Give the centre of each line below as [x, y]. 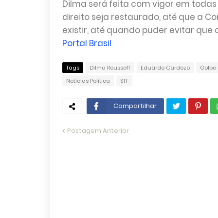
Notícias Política [88, 81]
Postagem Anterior [98, 131]
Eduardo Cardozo [165, 68]
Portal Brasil [87, 43]
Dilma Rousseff [110, 68]
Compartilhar [135, 106]
